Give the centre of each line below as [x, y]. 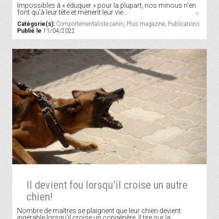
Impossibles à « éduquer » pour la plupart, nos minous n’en [107, 5]
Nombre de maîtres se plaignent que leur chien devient [99, 210]
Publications [184, 24]
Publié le [29, 31]
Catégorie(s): [36, 24]
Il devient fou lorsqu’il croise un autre [107, 185]
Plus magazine [146, 24]
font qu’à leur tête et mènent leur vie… [72, 12]
